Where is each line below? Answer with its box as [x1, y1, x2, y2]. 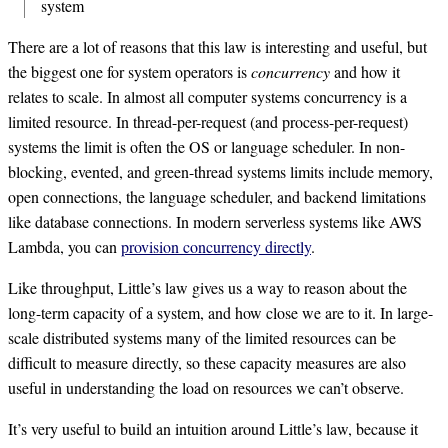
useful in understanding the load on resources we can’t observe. [8, 376, 404, 398]
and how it [330, 60, 400, 82]
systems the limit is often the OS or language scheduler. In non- [8, 135, 405, 157]
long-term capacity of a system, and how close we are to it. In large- [8, 301, 433, 323]
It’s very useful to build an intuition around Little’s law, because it [8, 417, 418, 439]
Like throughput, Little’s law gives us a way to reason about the [8, 276, 407, 298]
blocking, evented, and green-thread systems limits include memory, [8, 160, 433, 182]
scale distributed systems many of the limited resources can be [8, 326, 396, 348]
